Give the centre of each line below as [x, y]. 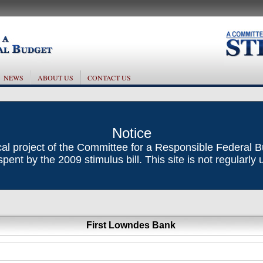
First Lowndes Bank [131, 225]
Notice [131, 133]
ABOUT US [55, 77]
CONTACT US [109, 77]
